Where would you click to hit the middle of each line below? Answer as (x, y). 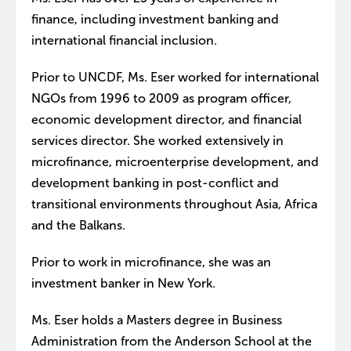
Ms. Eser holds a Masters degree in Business (157, 320)
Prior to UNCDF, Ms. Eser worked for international (175, 77)
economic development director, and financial (166, 119)
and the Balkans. (78, 225)
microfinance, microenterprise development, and (175, 162)
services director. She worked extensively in (157, 141)
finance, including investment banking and (155, 19)
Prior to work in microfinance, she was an (151, 262)
